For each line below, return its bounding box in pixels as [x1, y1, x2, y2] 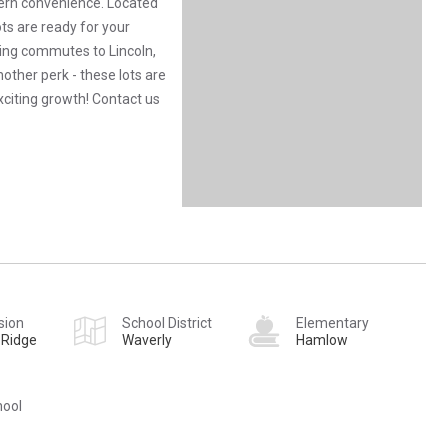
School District [122, 314, 212, 331]
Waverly [122, 331, 172, 348]
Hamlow [296, 331, 348, 348]
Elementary [296, 314, 369, 331]
